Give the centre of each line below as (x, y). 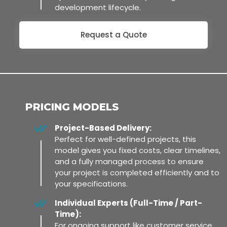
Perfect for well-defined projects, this (125, 139)
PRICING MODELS (72, 107)
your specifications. (91, 183)
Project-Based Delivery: (103, 128)
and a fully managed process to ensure (129, 161)
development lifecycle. (98, 7)
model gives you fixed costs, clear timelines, (138, 150)
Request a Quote (113, 34)
